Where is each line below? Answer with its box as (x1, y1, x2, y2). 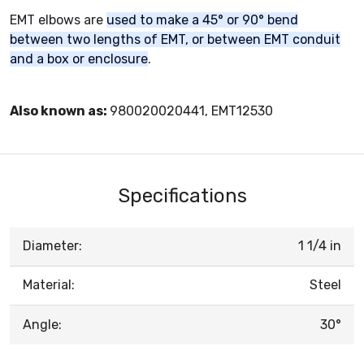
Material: (23, 276, 75, 292)
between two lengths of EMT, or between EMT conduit (10, 31, 340, 47)
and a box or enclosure (10, 50, 148, 67)
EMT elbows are (10, 11, 106, 28)
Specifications (117, 184, 247, 207)
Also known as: (10, 102, 110, 119)
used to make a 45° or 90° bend (106, 11, 298, 28)
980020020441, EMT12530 (110, 102, 273, 119)
